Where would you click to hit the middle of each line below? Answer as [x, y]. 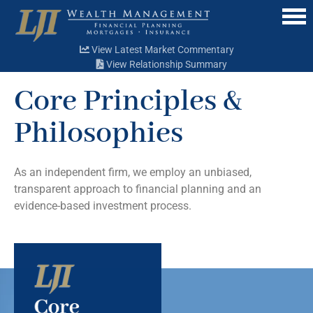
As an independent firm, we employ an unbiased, [133, 173]
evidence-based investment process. [103, 206]
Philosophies [99, 134]
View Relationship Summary [166, 65]
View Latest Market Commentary [161, 50]
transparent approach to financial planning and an [138, 189]
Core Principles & [128, 102]
